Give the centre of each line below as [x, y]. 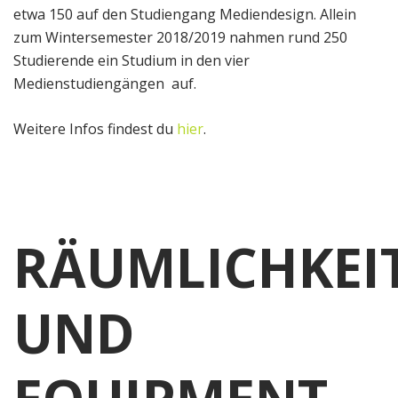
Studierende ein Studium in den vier [131, 61]
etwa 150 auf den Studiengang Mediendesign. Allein [185, 15]
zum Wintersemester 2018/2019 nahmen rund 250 [180, 38]
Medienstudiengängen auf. [105, 84]
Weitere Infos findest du [95, 129]
